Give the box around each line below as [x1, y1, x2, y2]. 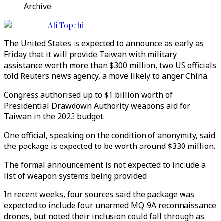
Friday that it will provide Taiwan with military [4, 49, 177, 60]
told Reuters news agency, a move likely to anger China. [4, 71, 209, 81]
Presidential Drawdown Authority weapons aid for [4, 100, 190, 111]
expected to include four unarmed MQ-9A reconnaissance [4, 200, 216, 211]
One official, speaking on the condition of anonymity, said [4, 130, 215, 141]
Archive [24, 1, 51, 12]
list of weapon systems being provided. [4, 170, 148, 181]
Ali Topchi [48, 20, 84, 30]
